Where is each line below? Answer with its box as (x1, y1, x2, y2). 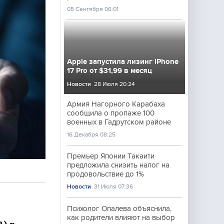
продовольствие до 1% (67, 170, 144, 178)
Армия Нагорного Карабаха (67, 100, 165, 108)
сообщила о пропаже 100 (67, 109, 154, 117)
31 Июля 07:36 (94, 183, 133, 190)
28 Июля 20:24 (94, 80, 135, 87)
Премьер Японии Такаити (67, 152, 154, 160)
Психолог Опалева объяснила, (67, 204, 171, 212)
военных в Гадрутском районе (67, 118, 171, 126)
